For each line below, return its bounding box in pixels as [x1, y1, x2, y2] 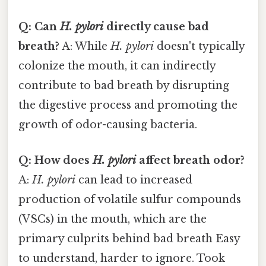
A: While [59, 40, 110, 53]
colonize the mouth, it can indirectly [18, 59, 216, 73]
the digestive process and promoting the [18, 99, 237, 112]
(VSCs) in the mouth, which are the [18, 212, 207, 226]
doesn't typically [154, 40, 245, 53]
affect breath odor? [136, 153, 245, 167]
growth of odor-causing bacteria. [18, 118, 197, 132]
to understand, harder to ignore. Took [18, 251, 225, 265]
